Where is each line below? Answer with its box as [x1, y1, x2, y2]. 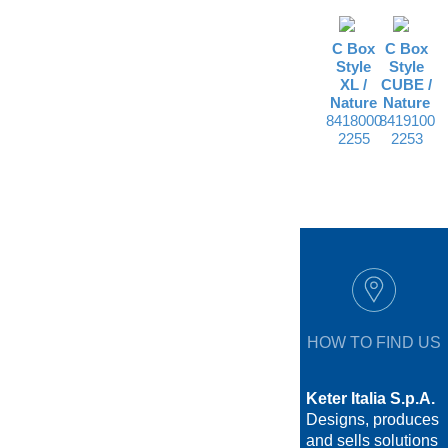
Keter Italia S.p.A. [305, 389, 435, 407]
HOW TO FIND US [307, 333, 441, 351]
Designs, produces [305, 410, 439, 428]
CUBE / [381, 75, 433, 93]
